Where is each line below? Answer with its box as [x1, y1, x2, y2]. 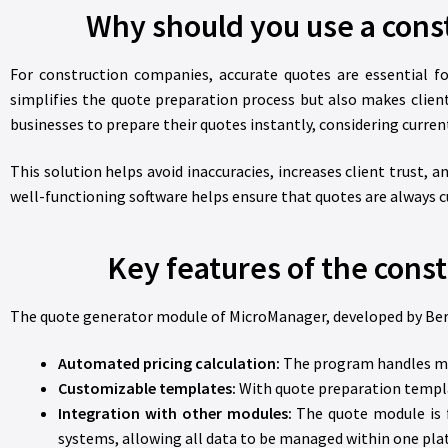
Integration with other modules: [58, 403, 292, 424]
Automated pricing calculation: [58, 353, 280, 374]
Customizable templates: [58, 378, 236, 399]
